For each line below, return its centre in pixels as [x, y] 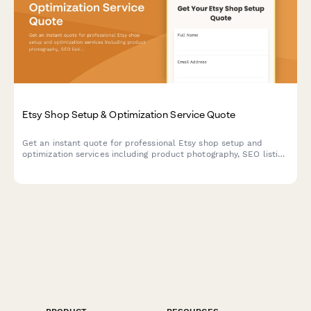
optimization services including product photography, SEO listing [155, 154]
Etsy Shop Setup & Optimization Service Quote [129, 115]
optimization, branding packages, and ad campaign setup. [141, 166]
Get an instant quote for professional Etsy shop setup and [143, 143]
